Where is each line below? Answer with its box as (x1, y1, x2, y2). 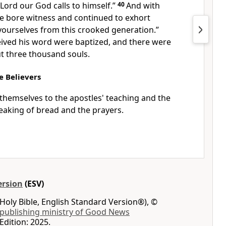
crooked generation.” (78, 24, 159, 35)
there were (129, 36, 171, 47)
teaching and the (106, 92, 171, 103)
